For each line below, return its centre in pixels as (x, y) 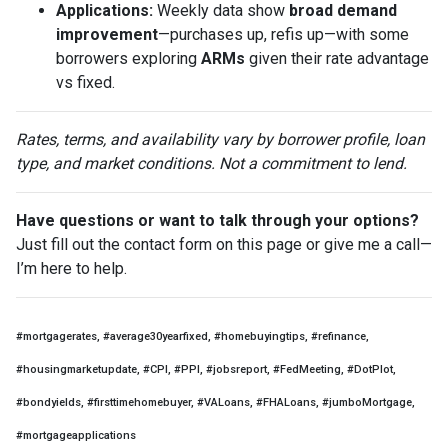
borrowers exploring (128, 58)
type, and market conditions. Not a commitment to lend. (211, 163)
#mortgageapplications (76, 435)
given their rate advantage (337, 58)
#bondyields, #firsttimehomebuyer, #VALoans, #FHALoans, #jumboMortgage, (215, 402)
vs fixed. (85, 82)
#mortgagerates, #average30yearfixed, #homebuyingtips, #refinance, (192, 336)
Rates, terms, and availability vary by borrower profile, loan (220, 139)
